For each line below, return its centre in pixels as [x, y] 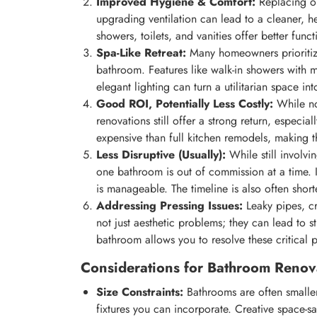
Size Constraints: [140, 292]
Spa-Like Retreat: [141, 53]
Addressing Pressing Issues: [169, 206]
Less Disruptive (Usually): [161, 155]
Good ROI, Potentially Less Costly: [185, 104]
